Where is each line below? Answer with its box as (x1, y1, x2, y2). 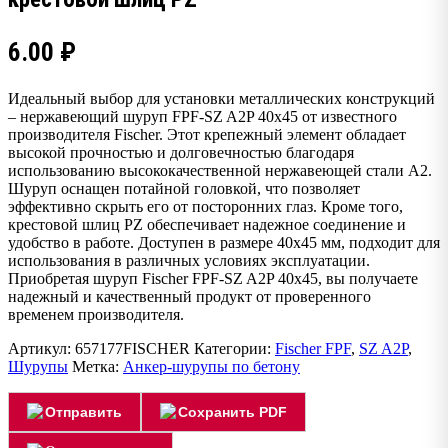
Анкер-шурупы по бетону (123, 357, 300, 375)
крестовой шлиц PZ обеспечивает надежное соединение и (8, 215, 406, 233)
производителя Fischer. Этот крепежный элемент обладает (8, 125, 406, 143)
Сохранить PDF (178, 403, 287, 420)
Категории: (194, 339, 275, 357)
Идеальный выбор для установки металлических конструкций (8, 89, 435, 107)
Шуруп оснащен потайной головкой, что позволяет (8, 179, 360, 197)
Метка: (72, 357, 123, 375)
